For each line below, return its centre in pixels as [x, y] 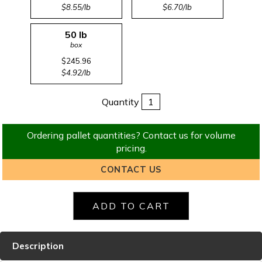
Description [38, 246]
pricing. [131, 148]
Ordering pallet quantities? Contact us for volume [131, 135]
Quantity [120, 102]
